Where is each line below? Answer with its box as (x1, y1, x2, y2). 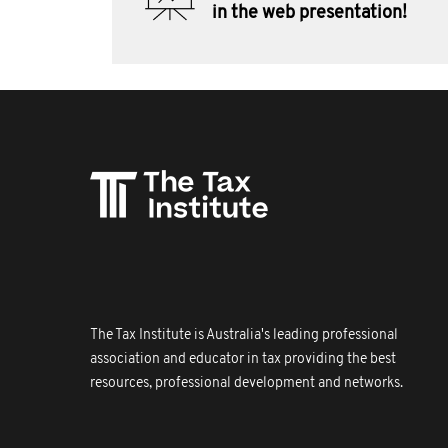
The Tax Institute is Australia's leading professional (90, 328, 398, 343)
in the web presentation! (212, 3, 407, 23)
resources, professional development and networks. (90, 376, 403, 391)
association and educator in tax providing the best (90, 352, 396, 367)
